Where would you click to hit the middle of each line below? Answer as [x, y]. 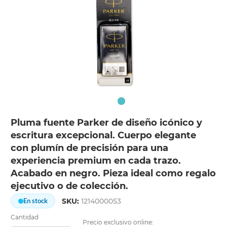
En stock [36, 201]
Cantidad [25, 217]
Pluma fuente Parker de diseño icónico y [107, 123]
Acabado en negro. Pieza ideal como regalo [113, 174]
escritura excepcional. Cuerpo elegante [104, 136]
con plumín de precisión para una [90, 148]
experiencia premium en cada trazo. [96, 161]
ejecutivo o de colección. [70, 186]
